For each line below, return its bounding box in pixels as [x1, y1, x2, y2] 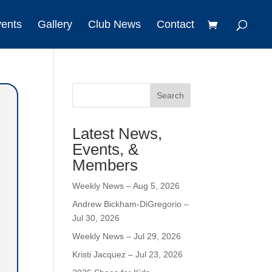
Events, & [72, 140, 139, 158]
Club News [88, 18, 141, 30]
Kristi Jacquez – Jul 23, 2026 [72, 250, 183, 259]
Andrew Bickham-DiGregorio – [72, 199, 189, 209]
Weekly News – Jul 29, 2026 [72, 231, 182, 241]
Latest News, [72, 124, 163, 143]
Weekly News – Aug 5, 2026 [72, 181, 180, 191]
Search [156, 90, 184, 100]
